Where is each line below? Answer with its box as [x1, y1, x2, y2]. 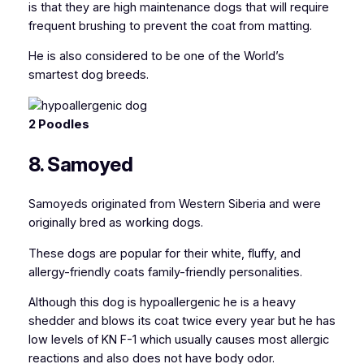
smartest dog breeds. [28, 67, 149, 83]
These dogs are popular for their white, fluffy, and [28, 245, 301, 261]
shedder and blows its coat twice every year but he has [28, 314, 336, 329]
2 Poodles [28, 117, 89, 132]
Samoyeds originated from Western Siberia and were [28, 197, 321, 212]
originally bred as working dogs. [28, 215, 203, 231]
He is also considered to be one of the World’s [28, 49, 284, 64]
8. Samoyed [28, 153, 133, 177]
